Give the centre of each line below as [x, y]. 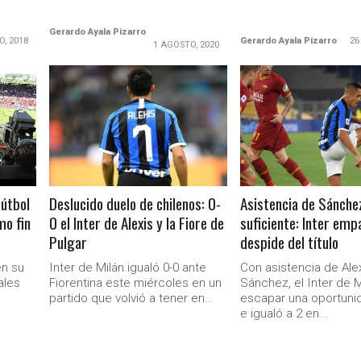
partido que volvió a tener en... [132, 298]
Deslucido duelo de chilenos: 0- [135, 203]
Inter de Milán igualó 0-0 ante [128, 268]
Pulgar [68, 242]
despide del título [290, 242]
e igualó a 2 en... [285, 313]
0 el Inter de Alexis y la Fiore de [137, 223]
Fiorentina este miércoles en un [136, 283]
